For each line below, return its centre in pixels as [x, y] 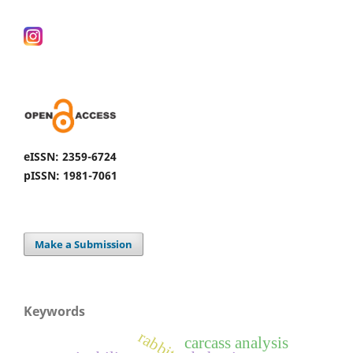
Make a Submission [84, 245]
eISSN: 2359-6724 [70, 157]
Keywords [54, 312]
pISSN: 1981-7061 [71, 176]
